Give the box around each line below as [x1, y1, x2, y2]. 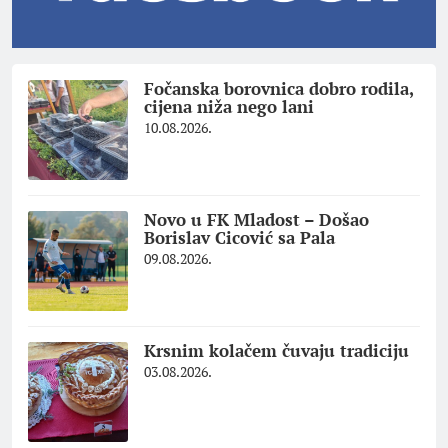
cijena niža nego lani [144, 94, 314, 118]
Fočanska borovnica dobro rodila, [144, 76, 414, 100]
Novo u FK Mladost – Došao [144, 207, 369, 231]
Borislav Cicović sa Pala [144, 225, 335, 249]
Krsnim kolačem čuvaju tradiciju [144, 338, 414, 362]
